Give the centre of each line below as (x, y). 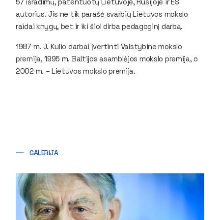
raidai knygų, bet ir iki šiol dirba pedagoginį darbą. (99, 26)
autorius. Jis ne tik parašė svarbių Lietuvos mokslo (102, 14)
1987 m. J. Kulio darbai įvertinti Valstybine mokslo (99, 46)
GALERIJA (44, 152)
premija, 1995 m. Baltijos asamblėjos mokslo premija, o (107, 58)
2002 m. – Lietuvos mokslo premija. (77, 71)
